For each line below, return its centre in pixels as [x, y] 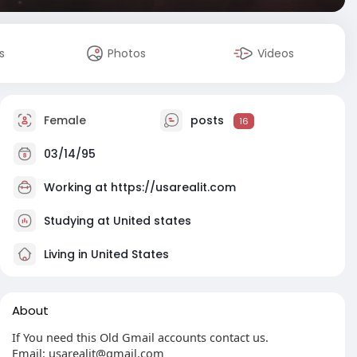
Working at [77, 187]
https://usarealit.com [173, 187]
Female [63, 120]
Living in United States [105, 254]
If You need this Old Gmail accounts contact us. [140, 337]
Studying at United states [118, 220]
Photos [127, 53]
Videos [276, 53]
